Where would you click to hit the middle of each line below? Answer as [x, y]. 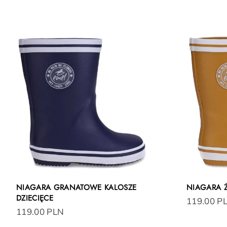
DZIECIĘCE [35, 198]
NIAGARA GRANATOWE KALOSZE [77, 188]
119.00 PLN [40, 212]
